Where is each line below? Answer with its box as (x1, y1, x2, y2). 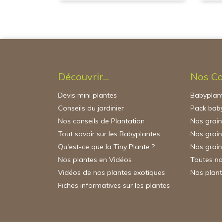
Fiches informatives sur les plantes (58, 181, 170, 190)
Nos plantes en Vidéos (58, 155, 132, 164)
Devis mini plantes (58, 91, 117, 100)
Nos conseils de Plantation (58, 116, 145, 125)
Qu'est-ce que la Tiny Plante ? (58, 142, 155, 151)
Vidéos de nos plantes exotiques (58, 168, 165, 177)
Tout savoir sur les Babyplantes (58, 129, 160, 138)
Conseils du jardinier (58, 104, 124, 112)
